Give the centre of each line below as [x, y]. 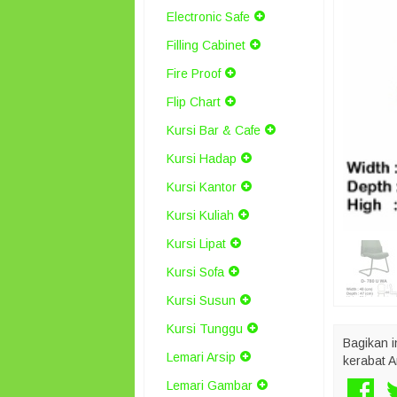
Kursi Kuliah [200, 215]
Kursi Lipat [196, 244]
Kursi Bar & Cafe [214, 130]
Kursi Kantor [202, 187]
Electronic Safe [208, 17]
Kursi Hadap [202, 159]
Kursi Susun [201, 300]
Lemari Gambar [210, 385]
